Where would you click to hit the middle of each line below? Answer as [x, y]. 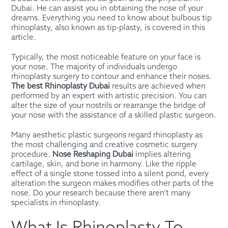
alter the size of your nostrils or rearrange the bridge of [109, 106]
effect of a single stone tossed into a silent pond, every [110, 174]
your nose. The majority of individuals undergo [94, 67]
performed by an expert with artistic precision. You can [109, 96]
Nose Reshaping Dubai [93, 154]
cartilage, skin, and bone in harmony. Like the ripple [104, 164]
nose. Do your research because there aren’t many [101, 193]
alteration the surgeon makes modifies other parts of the [113, 183]
